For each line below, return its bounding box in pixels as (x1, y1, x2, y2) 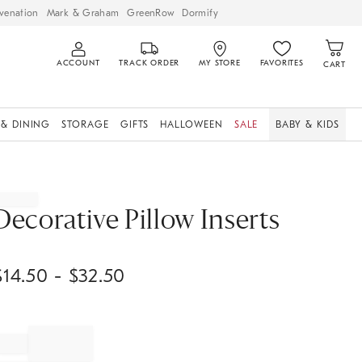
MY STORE (199, 58, 241, 68)
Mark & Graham (46, 6, 120, 19)
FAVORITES (259, 58, 304, 68)
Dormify (182, 6, 218, 19)
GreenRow (127, 6, 175, 19)
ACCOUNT (56, 58, 100, 68)
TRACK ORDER (119, 58, 180, 68)
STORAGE (61, 119, 109, 130)
